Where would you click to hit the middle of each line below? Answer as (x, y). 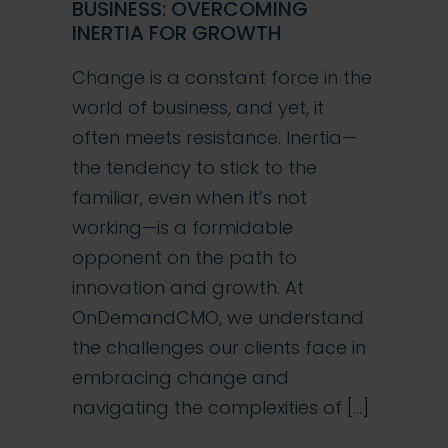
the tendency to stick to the (194, 168)
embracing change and (180, 378)
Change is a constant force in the (222, 78)
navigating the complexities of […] (220, 408)
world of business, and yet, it (198, 108)
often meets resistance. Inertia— (214, 138)
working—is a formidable (182, 228)
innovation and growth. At (188, 288)
